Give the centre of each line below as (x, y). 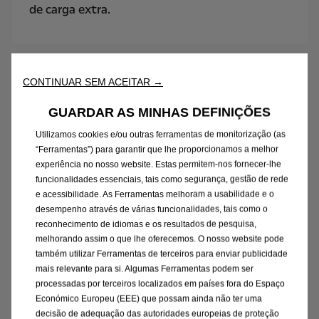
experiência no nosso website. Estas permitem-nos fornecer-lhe (158, 164)
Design (159, 85)
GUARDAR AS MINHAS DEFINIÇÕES (159, 112)
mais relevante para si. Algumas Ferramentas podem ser (145, 269)
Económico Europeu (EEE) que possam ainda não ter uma (149, 299)
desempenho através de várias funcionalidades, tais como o (152, 209)
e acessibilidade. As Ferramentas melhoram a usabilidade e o (155, 194)
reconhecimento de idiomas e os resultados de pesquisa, (146, 224)
